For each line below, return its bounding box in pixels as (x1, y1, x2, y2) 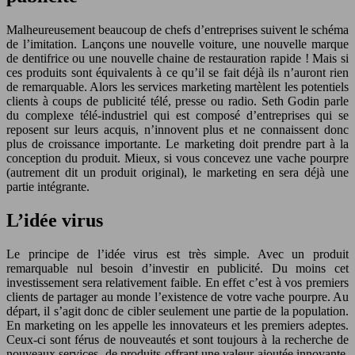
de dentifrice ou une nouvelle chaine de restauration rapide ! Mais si (6, 52, 349, 66)
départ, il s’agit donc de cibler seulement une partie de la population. (6, 304, 349, 319)
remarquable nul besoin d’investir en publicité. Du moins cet (6, 261, 349, 276)
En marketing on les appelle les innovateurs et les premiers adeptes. (6, 319, 349, 333)
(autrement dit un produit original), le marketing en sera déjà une (6, 166, 349, 180)
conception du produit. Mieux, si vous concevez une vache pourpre (6, 151, 349, 166)
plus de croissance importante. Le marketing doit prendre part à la (6, 137, 349, 151)
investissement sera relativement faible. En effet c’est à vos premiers (6, 276, 349, 290)
